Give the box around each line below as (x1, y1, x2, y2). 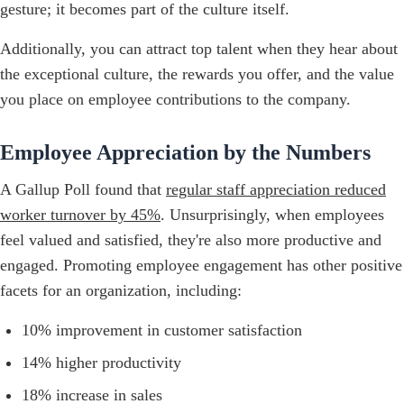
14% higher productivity (22, 353, 181, 372)
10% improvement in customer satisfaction (22, 320, 302, 339)
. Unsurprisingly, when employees (161, 205, 384, 224)
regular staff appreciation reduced (166, 179, 386, 198)
